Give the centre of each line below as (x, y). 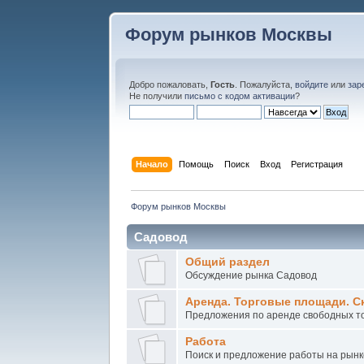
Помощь (196, 164)
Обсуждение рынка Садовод (251, 275)
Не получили (157, 96)
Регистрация (316, 164)
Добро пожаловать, (170, 84)
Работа (206, 341)
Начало (152, 164)
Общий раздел (228, 262)
